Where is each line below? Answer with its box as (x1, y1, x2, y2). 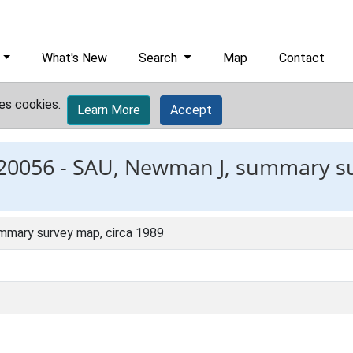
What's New (42, 50, 108, 65)
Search (139, 50, 181, 65)
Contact (279, 50, 325, 65)
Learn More (77, 102, 140, 117)
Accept (170, 102, 212, 117)
